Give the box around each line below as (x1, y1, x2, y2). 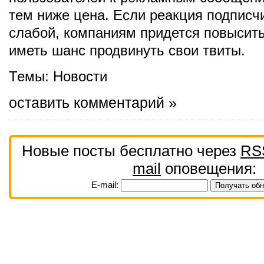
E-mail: (91, 180, 121, 190)
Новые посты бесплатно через (22, 142, 240, 160)
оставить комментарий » (9, 94, 177, 111)
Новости (53, 68, 107, 84)
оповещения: (161, 160, 256, 177)
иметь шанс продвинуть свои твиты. (9, 42, 245, 58)
